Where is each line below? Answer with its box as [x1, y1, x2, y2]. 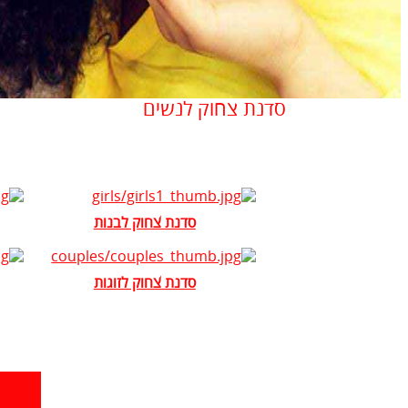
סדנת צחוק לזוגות [93, 274, 196, 293]
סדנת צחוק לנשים [142, 97, 286, 122]
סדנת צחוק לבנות [93, 214, 196, 233]
